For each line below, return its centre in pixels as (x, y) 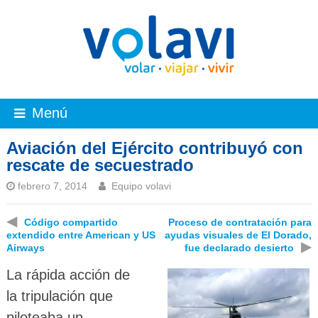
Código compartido (71, 222)
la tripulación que (59, 296)
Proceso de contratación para (240, 222)
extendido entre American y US (81, 235)
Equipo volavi (141, 186)
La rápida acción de (68, 274)
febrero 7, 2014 (52, 186)
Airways (25, 247)
